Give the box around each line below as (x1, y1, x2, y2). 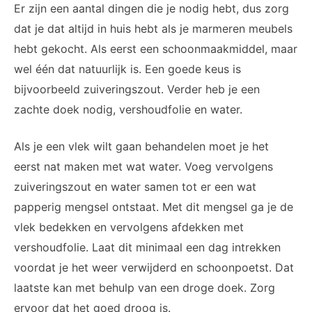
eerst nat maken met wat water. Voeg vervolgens (14, 159, 273, 174)
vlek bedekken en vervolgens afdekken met (14, 220, 244, 235)
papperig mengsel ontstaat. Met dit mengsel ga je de (14, 200, 293, 214)
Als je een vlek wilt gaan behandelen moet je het (14, 139, 269, 154)
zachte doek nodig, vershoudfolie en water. (14, 102, 246, 117)
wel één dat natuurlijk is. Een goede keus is (14, 62, 241, 77)
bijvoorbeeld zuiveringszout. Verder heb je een (14, 82, 260, 97)
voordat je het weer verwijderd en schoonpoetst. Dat (14, 260, 294, 275)
